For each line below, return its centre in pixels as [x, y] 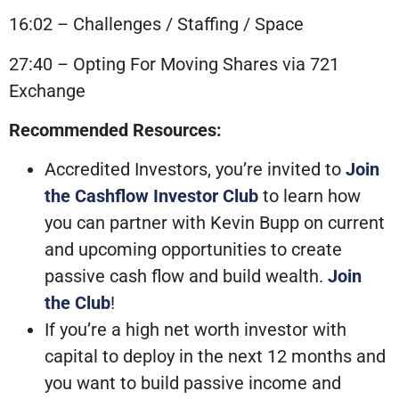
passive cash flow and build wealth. [186, 277]
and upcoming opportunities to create [193, 250]
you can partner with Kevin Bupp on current [215, 223]
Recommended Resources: [115, 130]
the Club [77, 303]
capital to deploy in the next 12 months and [215, 357]
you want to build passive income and [193, 383]
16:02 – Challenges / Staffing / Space [156, 24]
